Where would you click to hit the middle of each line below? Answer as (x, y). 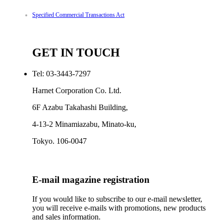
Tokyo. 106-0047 (60, 141)
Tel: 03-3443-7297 (62, 73)
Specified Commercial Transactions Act (79, 15)
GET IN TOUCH (76, 52)
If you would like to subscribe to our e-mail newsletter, (117, 199)
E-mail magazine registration (91, 180)
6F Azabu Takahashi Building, (80, 107)
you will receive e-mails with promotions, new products (119, 208)
